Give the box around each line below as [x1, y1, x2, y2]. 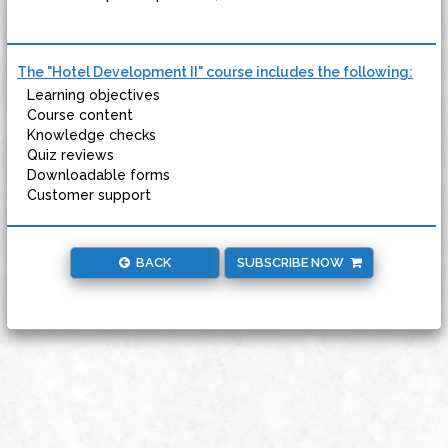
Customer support [27, 187, 151, 203]
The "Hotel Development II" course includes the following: [17, 64, 413, 80]
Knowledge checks [27, 127, 156, 143]
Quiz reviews [27, 147, 114, 163]
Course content [27, 107, 133, 123]
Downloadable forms [27, 167, 170, 183]
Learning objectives [27, 87, 160, 103]
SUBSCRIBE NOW [236, 255, 350, 270]
